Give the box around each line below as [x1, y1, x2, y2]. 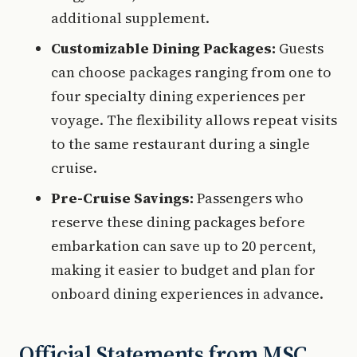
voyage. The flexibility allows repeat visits [51, 109, 337, 130]
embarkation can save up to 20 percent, [51, 235, 316, 256]
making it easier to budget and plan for [51, 259, 316, 280]
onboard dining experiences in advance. [51, 283, 324, 304]
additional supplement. [51, 7, 210, 28]
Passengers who [194, 187, 304, 208]
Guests [276, 37, 324, 58]
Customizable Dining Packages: [51, 37, 276, 58]
